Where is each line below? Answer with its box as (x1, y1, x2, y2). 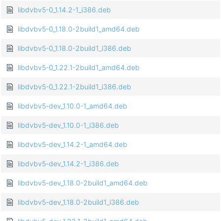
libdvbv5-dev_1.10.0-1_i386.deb (18, 121, 119, 130)
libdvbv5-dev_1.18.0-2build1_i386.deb (18, 198, 139, 207)
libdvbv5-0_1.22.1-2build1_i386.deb (18, 82, 131, 91)
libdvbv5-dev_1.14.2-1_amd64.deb (18, 140, 127, 149)
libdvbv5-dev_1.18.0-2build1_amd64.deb (18, 179, 147, 187)
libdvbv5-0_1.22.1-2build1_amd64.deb (18, 63, 140, 72)
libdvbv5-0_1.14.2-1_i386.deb (18, 5, 111, 14)
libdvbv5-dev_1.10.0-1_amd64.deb (18, 102, 127, 110)
